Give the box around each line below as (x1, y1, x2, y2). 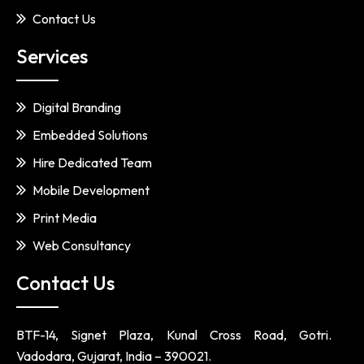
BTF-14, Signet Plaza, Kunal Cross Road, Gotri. (16, 327, 331, 343)
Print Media (32, 210, 97, 226)
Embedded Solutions (32, 127, 148, 143)
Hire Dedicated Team (32, 154, 152, 171)
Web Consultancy (32, 237, 131, 253)
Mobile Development (32, 182, 149, 198)
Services (16, 44, 88, 68)
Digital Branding (32, 99, 121, 115)
